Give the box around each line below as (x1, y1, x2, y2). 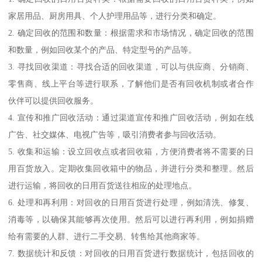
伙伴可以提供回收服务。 (8, 95, 99, 105)
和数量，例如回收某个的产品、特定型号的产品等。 (8, 44, 197, 54)
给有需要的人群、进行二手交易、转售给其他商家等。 (8, 231, 205, 241)
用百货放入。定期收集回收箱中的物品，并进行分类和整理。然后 (8, 163, 254, 173)
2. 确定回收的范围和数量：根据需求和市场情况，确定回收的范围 (8, 27, 254, 37)
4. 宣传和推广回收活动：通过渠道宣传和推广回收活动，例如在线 (8, 112, 254, 122)
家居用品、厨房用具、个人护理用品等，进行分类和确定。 (8, 11, 222, 20)
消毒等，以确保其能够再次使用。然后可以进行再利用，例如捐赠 (8, 214, 254, 224)
